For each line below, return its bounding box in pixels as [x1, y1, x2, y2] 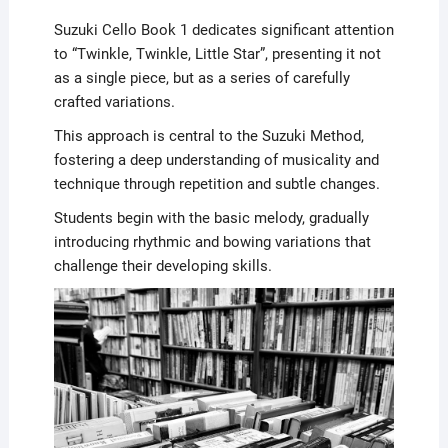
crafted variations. [53, 93, 175, 112]
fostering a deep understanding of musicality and [53, 151, 379, 170]
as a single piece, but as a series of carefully [53, 69, 350, 88]
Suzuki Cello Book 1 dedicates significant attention [53, 21, 394, 40]
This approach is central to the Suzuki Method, [53, 127, 364, 146]
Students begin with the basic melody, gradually [53, 209, 369, 228]
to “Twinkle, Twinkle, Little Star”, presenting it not [53, 45, 381, 64]
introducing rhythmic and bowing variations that [53, 233, 371, 252]
